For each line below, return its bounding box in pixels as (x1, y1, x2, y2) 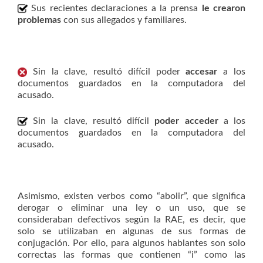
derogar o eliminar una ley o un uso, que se (18, 203, 245, 213)
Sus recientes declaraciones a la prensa (28, 4, 202, 13)
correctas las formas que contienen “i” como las (18, 250, 245, 259)
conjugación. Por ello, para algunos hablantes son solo (18, 238, 245, 248)
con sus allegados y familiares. (61, 15, 187, 25)
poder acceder (154, 116, 218, 126)
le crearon (201, 4, 245, 13)
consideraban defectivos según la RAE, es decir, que (18, 215, 245, 224)
